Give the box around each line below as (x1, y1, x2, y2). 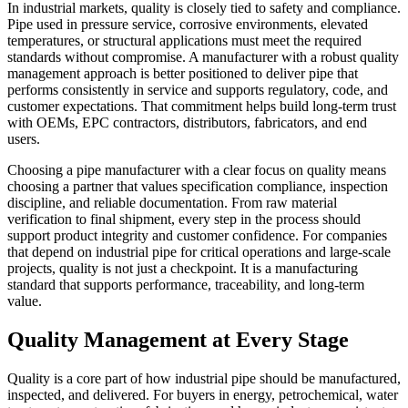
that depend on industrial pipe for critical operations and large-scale (7, 244, 391, 260)
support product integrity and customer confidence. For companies (7, 228, 387, 244)
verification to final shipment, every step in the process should (7, 211, 361, 228)
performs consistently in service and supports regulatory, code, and (7, 82, 388, 98)
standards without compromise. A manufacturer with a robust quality (7, 49, 399, 66)
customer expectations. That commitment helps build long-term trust (7, 98, 396, 115)
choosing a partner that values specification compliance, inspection (7, 178, 388, 195)
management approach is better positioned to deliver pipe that (7, 66, 358, 82)
